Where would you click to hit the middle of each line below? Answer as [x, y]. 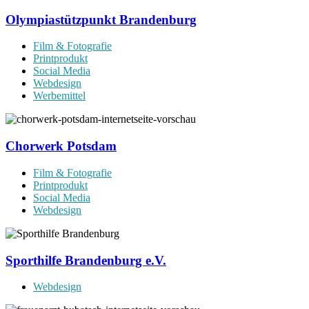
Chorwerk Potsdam [61, 146]
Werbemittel [59, 96]
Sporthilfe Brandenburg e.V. [86, 260]
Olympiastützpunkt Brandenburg [101, 19]
